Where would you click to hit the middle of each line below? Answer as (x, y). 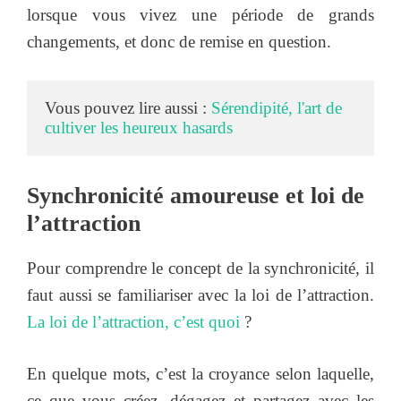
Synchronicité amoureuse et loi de (196, 195)
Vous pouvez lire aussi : (128, 108)
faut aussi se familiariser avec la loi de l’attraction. (200, 294)
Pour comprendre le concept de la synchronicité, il (200, 268)
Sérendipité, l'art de (277, 108)
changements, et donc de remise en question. (179, 41)
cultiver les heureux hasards (139, 128)
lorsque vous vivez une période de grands (200, 14)
